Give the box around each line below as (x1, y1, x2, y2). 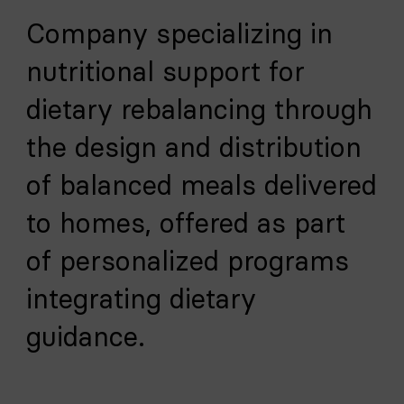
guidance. (26, 320, 145, 353)
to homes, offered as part (26, 207, 345, 240)
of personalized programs (26, 244, 349, 278)
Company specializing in (26, 17, 333, 50)
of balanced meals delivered (26, 169, 377, 202)
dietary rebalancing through (26, 93, 372, 126)
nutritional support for (26, 55, 305, 88)
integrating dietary (26, 282, 256, 316)
